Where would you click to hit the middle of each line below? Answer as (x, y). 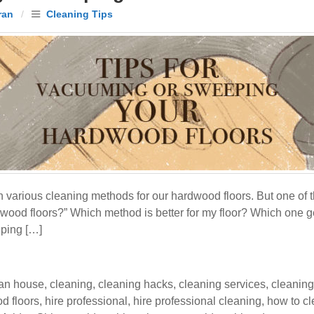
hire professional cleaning (197, 301)
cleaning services (222, 284)
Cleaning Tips (80, 14)
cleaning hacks (136, 284)
